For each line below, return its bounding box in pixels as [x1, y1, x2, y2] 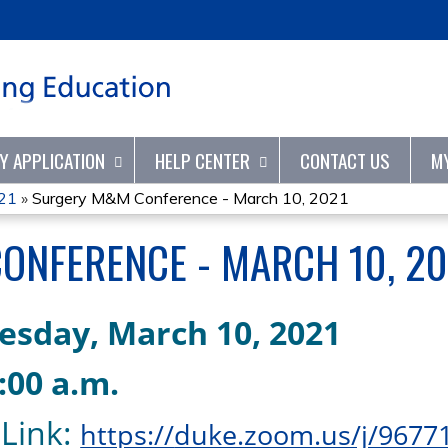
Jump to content [167, 2, 281, 22]
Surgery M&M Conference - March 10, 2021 [32, 188, 349, 208]
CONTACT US [300, 146, 390, 175]
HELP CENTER [155, 146, 250, 175]
